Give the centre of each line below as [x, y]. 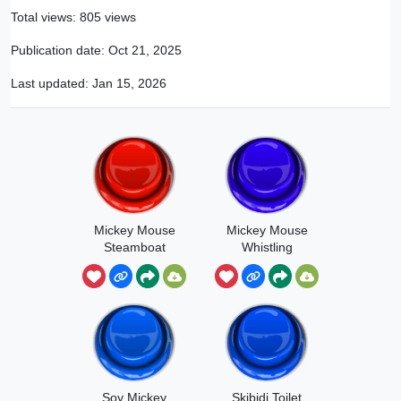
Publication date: [60, 50]
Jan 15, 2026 [129, 83]
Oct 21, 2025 [145, 50]
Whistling [267, 247]
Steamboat [134, 247]
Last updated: [51, 83]
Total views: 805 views [73, 17]
